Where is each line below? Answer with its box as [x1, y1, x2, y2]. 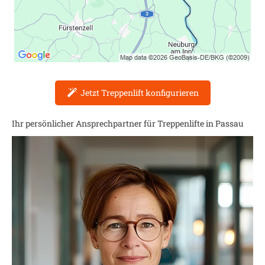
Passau [215, 118, 244, 129]
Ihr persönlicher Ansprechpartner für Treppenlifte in [12, 118, 215, 129]
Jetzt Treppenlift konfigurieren [80, 87, 199, 98]
